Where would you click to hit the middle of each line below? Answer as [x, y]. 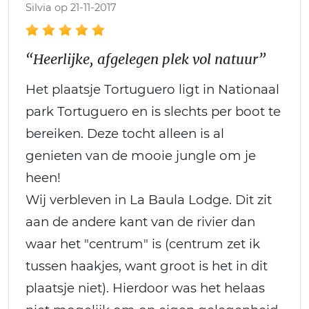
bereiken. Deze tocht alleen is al [125, 133]
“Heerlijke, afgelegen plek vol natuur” [146, 59]
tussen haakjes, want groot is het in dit [147, 266]
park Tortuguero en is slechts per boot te [153, 111]
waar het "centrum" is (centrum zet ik [143, 243]
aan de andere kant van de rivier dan [140, 221]
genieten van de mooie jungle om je [141, 155]
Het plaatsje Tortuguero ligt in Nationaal [152, 89]
